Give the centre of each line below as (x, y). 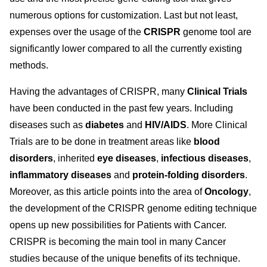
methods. (29, 65)
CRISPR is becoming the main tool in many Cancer (118, 242)
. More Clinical (217, 125)
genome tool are (217, 32)
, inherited (75, 158)
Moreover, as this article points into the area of (107, 192)
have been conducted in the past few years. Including (121, 108)
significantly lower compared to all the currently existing (126, 49)
